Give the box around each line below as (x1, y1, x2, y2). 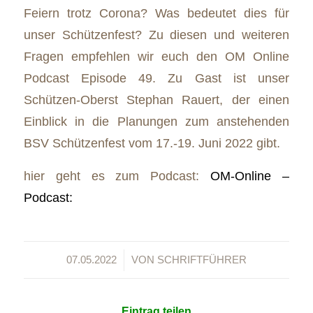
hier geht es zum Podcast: (23, 168, 211, 183)
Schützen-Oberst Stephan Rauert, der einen (23, 92, 290, 108)
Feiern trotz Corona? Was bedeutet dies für (23, 6, 290, 21)
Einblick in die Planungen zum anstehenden (23, 114, 290, 129)
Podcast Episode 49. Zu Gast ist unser (23, 71, 290, 86)
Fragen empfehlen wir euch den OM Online (23, 49, 290, 64)
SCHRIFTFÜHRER (156, 254, 247, 266)
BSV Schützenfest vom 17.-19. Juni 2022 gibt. (23, 136, 280, 151)
